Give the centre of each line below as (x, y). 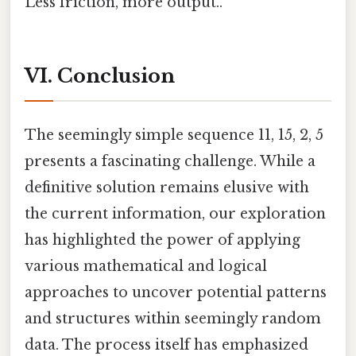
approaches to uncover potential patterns (176, 292)
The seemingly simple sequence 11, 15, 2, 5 (174, 135)
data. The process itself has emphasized (166, 344)
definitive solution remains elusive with (167, 187)
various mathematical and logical (146, 266)
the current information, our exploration (175, 213)
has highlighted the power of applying (163, 240)
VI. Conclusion (100, 75)
